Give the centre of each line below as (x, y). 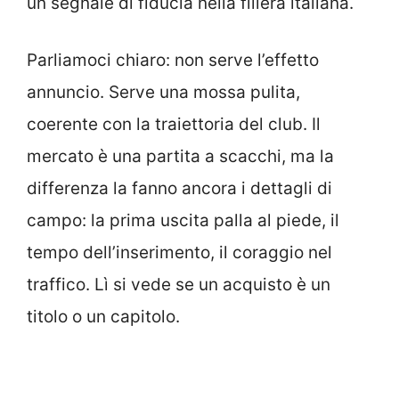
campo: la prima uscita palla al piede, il (183, 221)
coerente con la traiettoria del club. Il (174, 125)
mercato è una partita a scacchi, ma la (180, 157)
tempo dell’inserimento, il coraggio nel (179, 253)
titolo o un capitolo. (103, 317)
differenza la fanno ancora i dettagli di (179, 189)
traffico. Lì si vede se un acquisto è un (179, 285)
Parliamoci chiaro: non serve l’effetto (173, 61)
